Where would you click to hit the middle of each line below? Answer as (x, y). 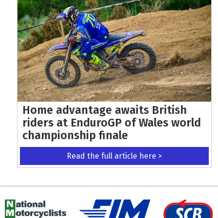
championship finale (75, 135)
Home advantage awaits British (105, 110)
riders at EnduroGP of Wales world (112, 122)
